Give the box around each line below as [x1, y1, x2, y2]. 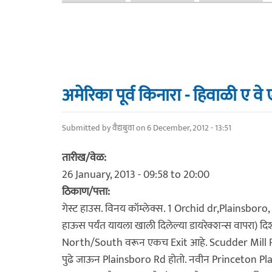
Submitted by [62, 120, 112, 135]
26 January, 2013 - [62, 165, 143, 184]
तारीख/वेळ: [62, 148, 109, 167]
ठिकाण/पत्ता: [62, 182, 112, 201]
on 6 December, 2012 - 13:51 [134, 120, 231, 135]
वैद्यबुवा [112, 120, 134, 135]
